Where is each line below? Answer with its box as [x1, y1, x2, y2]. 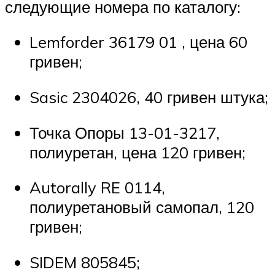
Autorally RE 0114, [29, 177, 165, 198]
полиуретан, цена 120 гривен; [29, 142, 246, 162]
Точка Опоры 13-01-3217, [29, 122, 220, 142]
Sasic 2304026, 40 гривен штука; [29, 87, 268, 107]
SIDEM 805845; [29, 252, 140, 272]
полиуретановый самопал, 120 [29, 197, 254, 217]
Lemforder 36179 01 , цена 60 [29, 32, 247, 52]
